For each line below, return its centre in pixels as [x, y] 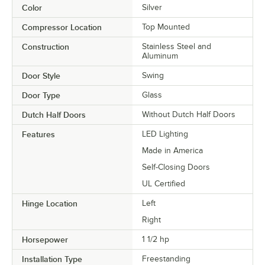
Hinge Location [50, 203]
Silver [152, 7]
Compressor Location [62, 27]
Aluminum [160, 56]
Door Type [41, 95]
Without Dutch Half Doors [189, 114]
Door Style [41, 75]
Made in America [172, 150]
